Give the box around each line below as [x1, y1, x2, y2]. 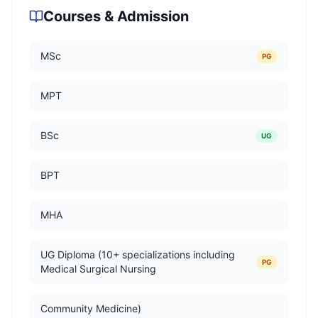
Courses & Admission [43, 8, 189, 25]
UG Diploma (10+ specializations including [40, 248, 235, 261]
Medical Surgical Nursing [40, 263, 156, 275]
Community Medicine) [40, 302, 141, 314]
